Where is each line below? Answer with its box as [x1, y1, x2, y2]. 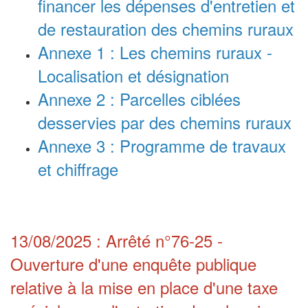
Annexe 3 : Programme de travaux [38, 133, 286, 157]
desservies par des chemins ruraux [38, 109, 291, 134]
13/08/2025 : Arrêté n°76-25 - [10, 228, 223, 252]
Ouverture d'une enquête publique [10, 251, 256, 276]
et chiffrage [38, 156, 118, 181]
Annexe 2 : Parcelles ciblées [38, 86, 241, 111]
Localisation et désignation [38, 63, 229, 87]
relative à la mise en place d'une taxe [10, 274, 278, 299]
